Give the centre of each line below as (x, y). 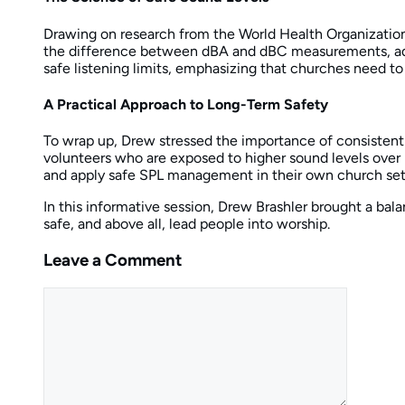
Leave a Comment (113, 259)
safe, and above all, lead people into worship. (187, 224)
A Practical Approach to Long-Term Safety (186, 104)
